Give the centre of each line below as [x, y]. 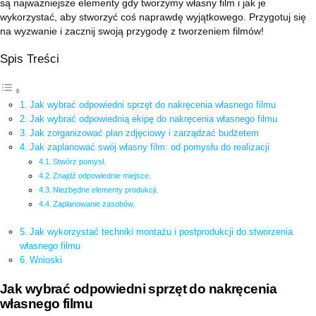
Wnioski [45, 260]
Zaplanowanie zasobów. [93, 204]
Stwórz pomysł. [79, 162]
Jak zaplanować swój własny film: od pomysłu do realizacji [149, 147]
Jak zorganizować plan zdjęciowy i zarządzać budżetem [144, 133]
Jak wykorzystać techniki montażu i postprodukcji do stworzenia [161, 232]
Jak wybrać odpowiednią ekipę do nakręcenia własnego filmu [153, 119]
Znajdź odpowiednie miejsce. [102, 176]
